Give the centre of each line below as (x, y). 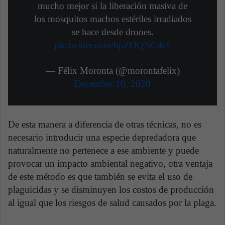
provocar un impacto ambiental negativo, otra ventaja (110, 164)
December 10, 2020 (113, 84)
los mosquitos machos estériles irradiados (113, 19)
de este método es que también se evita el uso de (100, 177)
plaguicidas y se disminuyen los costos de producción (111, 190)
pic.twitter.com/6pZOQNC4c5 (113, 45)
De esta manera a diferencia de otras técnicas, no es (105, 125)
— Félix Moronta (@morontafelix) (113, 71)
